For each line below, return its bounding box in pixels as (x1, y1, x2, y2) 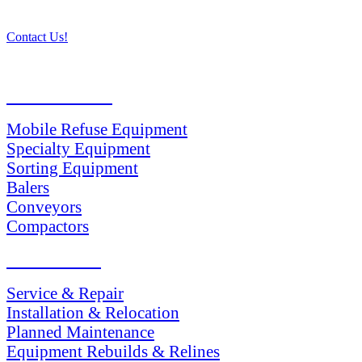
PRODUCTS (6, 84, 112, 106)
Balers (6, 177, 49, 196)
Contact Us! (6, 29, 68, 44)
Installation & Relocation (6, 302, 179, 322)
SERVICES (6, 248, 101, 270)
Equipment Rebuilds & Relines (6, 341, 220, 360)
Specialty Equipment (6, 138, 150, 158)
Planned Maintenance (6, 322, 154, 341)
